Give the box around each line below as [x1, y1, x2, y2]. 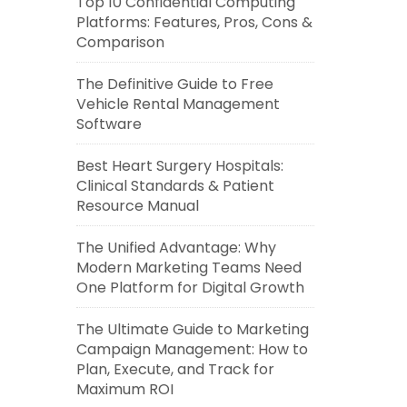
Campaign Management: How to [75, 339, 308, 360]
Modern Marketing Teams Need [75, 257, 302, 278]
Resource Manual [75, 195, 199, 216]
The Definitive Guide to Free [75, 74, 273, 94]
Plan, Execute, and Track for [75, 359, 274, 380]
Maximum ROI [75, 379, 174, 400]
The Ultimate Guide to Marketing [75, 319, 309, 340]
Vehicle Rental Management [75, 94, 280, 114]
